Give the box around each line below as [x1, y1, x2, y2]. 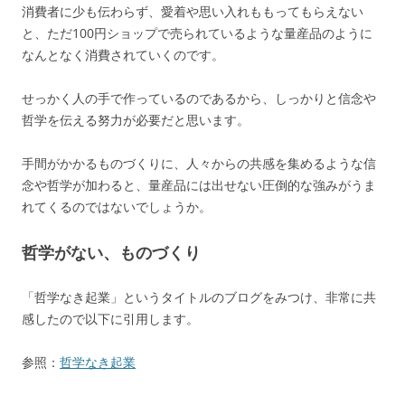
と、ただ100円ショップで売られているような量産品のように [22, 24, 372, 42]
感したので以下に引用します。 [22, 310, 199, 327]
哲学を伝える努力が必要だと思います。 [22, 111, 250, 128]
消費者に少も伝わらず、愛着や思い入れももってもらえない [22, 3, 363, 20]
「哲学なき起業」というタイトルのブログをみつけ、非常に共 [22, 288, 376, 306]
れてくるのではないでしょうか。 [22, 198, 212, 215]
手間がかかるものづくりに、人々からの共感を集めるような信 [22, 155, 376, 172]
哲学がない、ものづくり [22, 241, 201, 263]
